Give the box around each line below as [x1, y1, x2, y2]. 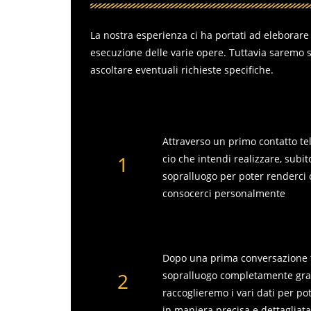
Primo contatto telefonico [162, 111, 299, 127]
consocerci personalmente [162, 187, 288, 200]
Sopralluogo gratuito [162, 228, 271, 244]
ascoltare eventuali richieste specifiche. [90, 63, 274, 76]
